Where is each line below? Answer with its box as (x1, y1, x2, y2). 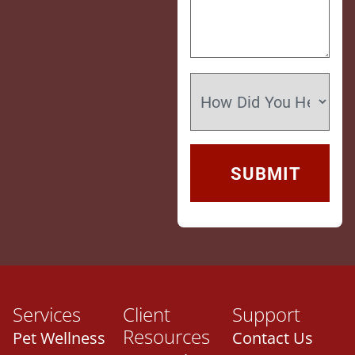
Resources (122, 323, 210, 350)
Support (232, 301, 301, 328)
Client (122, 301, 170, 328)
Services (13, 301, 81, 328)
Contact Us (232, 327, 314, 349)
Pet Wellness (13, 327, 105, 349)
